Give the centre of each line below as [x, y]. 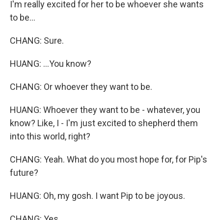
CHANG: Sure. [37, 41]
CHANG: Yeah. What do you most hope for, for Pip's [109, 159]
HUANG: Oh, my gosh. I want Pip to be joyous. [97, 196]
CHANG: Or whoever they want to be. [81, 87]
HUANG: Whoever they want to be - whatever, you [105, 110]
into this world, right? [50, 136]
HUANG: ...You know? [51, 64]
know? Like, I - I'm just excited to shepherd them [104, 123]
